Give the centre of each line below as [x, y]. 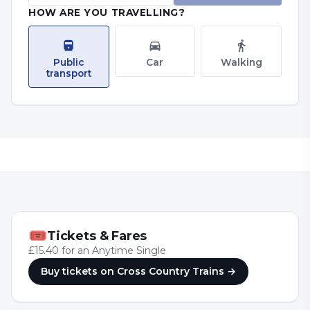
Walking [241, 62]
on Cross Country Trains [164, 271]
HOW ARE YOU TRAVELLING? [107, 12]
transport [69, 73]
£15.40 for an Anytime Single [97, 250]
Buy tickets [71, 271]
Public [69, 62]
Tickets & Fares [97, 236]
